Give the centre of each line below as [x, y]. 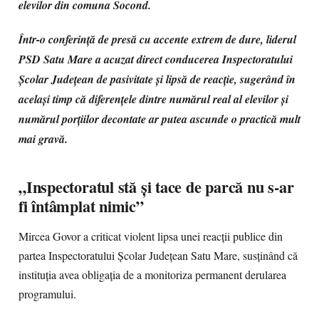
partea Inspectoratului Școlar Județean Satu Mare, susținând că [158, 256]
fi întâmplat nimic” [81, 206]
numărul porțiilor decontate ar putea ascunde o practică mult [159, 119]
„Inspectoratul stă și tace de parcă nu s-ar [156, 187]
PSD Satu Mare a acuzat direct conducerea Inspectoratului [156, 59]
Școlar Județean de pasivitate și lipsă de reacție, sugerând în [157, 79]
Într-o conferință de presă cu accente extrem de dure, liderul [157, 39]
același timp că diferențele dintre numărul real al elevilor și [153, 99]
